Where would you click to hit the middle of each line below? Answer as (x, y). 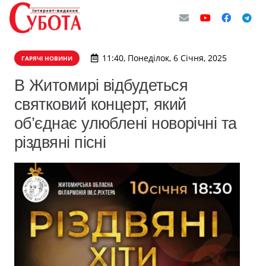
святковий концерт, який (100, 104)
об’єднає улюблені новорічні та (126, 123)
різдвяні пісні (60, 142)
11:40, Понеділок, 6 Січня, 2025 (164, 58)
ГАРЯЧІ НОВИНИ (47, 58)
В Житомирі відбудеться (101, 85)
